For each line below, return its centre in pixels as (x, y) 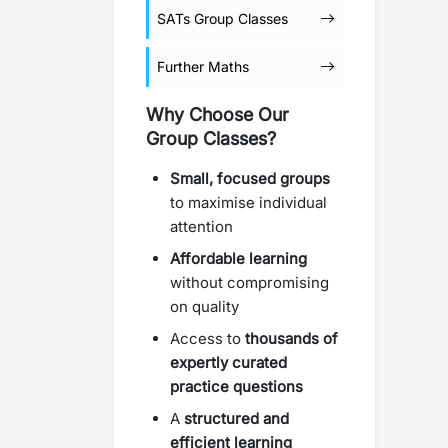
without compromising (249, 282)
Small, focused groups (250, 178)
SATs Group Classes (222, 18)
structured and (236, 418)
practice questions (236, 386)
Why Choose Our (217, 114)
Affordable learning (238, 258)
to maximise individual (248, 202)
